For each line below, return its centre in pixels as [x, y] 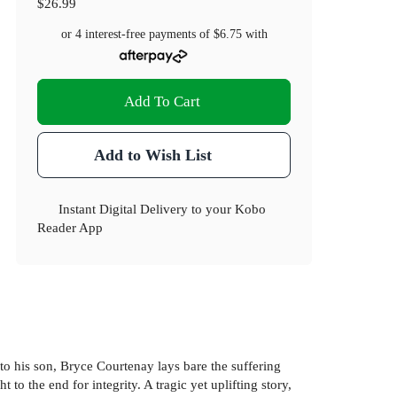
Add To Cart [163, 102]
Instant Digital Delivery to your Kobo [163, 209]
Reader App [70, 228]
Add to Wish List [152, 156]
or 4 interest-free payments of [137, 35]
